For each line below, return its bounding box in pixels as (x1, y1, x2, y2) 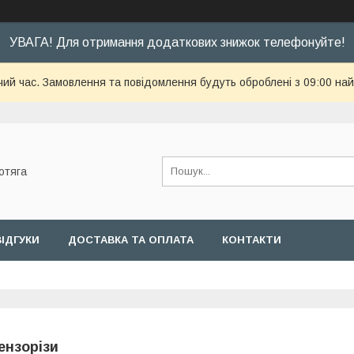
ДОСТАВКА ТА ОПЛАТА (68, 234, 194, 246)
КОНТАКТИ (222, 234, 281, 246)
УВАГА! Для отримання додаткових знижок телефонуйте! (9, 36, 345, 49)
